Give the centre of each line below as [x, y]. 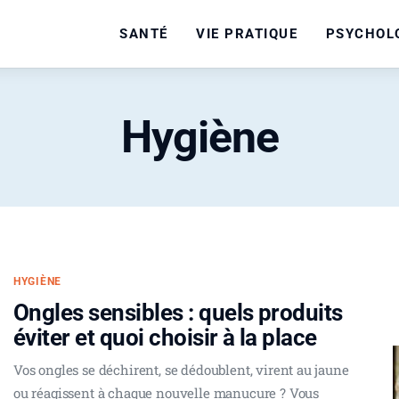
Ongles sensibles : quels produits [178, 313]
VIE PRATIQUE [247, 33]
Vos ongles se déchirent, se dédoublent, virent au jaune [181, 370]
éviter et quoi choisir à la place [165, 338]
